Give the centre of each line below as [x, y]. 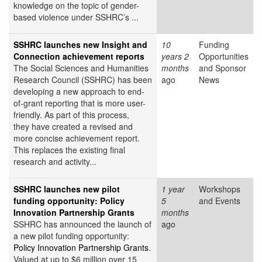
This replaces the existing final [69, 150]
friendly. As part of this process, [71, 115]
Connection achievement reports [79, 56]
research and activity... [55, 162]
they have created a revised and [73, 127]
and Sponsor [223, 68]
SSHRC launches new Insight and [80, 45]
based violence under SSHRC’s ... [76, 17]
